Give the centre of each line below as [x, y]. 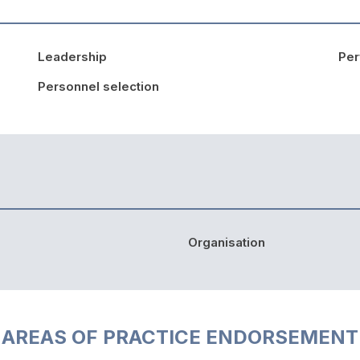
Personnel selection [98, 86]
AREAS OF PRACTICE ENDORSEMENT [180, 337]
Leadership [72, 56]
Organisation [227, 242]
